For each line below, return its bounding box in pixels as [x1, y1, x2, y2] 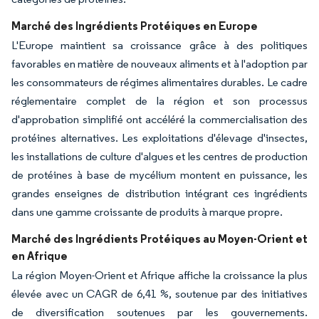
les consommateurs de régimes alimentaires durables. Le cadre [11, 75, 308, 89]
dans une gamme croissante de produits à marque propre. [11, 204, 283, 219]
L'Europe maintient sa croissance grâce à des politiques [11, 38, 308, 52]
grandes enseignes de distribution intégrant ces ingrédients [11, 186, 308, 200]
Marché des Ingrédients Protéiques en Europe [11, 18, 258, 33]
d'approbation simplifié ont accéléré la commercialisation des [11, 112, 308, 126]
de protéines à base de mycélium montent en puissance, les [11, 167, 308, 182]
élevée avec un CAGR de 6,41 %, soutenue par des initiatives [11, 286, 308, 300]
